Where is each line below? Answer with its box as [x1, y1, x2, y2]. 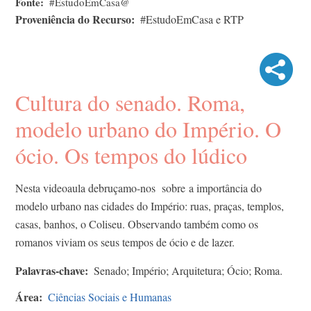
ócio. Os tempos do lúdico [15, 140, 247, 170]
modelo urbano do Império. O [15, 113, 281, 144]
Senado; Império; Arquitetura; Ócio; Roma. [94, 262, 283, 278]
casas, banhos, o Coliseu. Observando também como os [15, 216, 258, 231]
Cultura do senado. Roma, [15, 87, 245, 117]
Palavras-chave [15, 262, 85, 278]
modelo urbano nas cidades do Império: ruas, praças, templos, [15, 198, 284, 213]
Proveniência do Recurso [15, 10, 131, 27]
